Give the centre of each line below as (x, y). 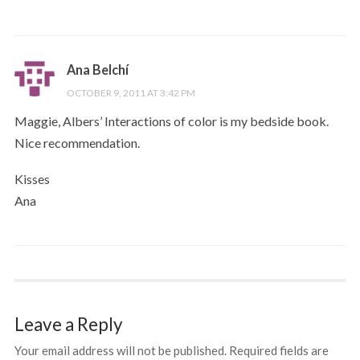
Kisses (32, 178)
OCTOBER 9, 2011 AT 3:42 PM (131, 92)
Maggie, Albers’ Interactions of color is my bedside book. (171, 121)
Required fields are (278, 350)
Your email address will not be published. (120, 350)
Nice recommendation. (77, 142)
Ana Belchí (97, 69)
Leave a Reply (68, 324)
